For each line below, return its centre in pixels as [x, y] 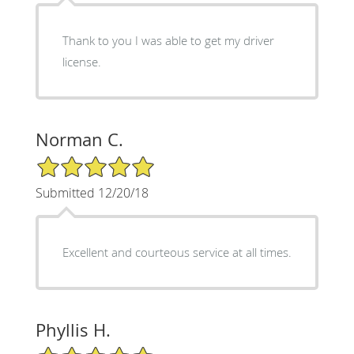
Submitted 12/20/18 [92, 192]
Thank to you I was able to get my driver [168, 40]
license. [81, 61]
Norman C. [79, 139]
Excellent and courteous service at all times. [177, 252]
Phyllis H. [73, 330]
